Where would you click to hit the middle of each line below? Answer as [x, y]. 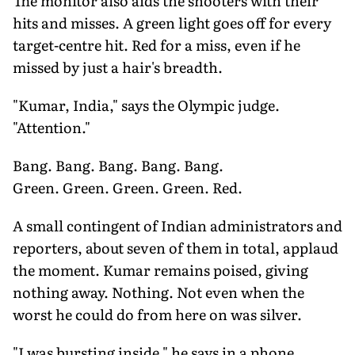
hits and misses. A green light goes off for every [172, 22]
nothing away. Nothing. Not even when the [158, 292]
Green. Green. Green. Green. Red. [128, 187]
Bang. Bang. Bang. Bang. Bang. [118, 165]
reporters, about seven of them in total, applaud [176, 247]
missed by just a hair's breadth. [118, 67]
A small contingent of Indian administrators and [177, 225]
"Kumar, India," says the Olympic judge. [146, 105]
